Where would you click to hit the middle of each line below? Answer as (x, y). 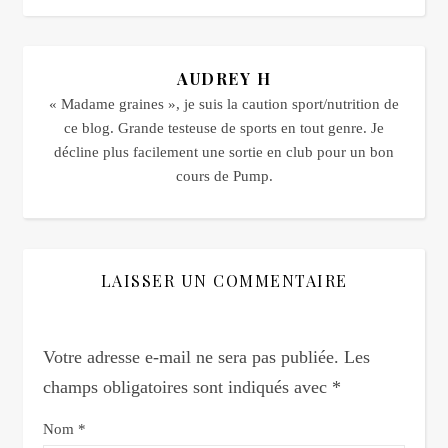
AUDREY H (224, 78)
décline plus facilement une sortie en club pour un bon (224, 152)
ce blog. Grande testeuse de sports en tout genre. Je (224, 128)
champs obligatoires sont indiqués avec (187, 387)
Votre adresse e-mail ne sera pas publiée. (191, 357)
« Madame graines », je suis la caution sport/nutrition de (224, 104)
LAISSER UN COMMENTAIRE (224, 280)
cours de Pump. (224, 176)
